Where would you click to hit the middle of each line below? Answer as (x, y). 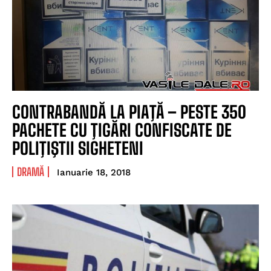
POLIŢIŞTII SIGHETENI (78, 149)
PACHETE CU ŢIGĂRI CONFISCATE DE (122, 130)
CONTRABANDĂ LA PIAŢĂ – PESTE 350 (129, 112)
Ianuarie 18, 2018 (94, 173)
